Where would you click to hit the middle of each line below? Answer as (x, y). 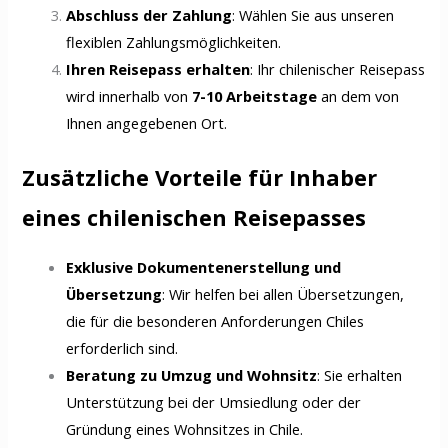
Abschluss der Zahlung (149, 14)
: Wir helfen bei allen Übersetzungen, (283, 293)
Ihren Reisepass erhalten (158, 68)
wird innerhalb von (129, 95)
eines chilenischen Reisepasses (194, 218)
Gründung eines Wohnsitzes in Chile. (185, 428)
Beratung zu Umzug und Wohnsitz (192, 374)
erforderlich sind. (122, 347)
